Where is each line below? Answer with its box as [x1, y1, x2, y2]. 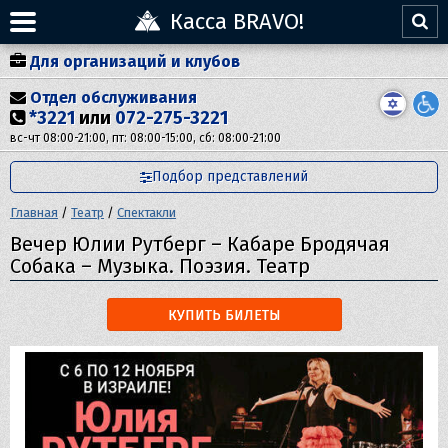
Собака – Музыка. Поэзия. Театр [10, 254, 310, 278]
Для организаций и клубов [30, 52, 240, 71]
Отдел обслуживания [30, 88, 197, 107]
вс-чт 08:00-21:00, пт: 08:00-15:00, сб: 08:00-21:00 [10, 131, 281, 145]
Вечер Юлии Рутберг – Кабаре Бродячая [10, 232, 390, 256]
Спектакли [117, 205, 176, 220]
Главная [10, 205, 58, 220]
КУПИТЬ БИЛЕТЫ [167, 307, 281, 324]
